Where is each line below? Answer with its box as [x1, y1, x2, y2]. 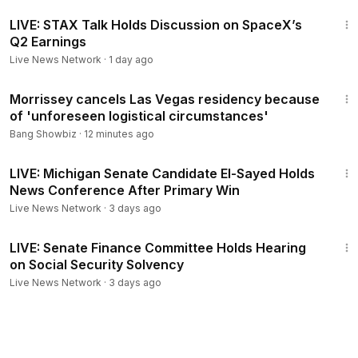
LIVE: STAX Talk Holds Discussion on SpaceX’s [10, 17, 302, 33]
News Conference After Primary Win [10, 182, 240, 198]
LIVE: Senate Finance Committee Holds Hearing [10, 240, 306, 256]
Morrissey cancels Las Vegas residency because [10, 91, 320, 107]
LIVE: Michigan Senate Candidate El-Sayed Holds [10, 165, 315, 181]
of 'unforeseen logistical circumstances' [10, 108, 268, 124]
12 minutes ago [84, 128, 154, 140]
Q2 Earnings [10, 34, 86, 50]
